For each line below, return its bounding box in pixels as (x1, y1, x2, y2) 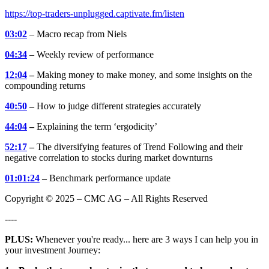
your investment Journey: (5, 245, 100, 255)
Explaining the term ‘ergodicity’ (34, 121, 157, 131)
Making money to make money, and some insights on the (34, 70, 252, 80)
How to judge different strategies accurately (34, 101, 204, 111)
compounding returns (5, 80, 85, 91)
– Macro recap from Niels (27, 29, 127, 39)
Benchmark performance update (47, 173, 171, 183)
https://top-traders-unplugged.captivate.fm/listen (5, 8, 184, 19)
